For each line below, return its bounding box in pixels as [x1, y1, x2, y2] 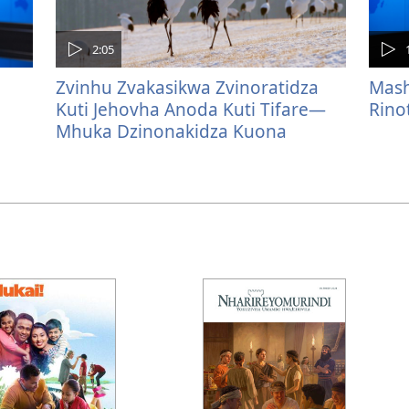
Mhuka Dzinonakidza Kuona [56, 119, 287, 144]
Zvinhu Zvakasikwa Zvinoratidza [56, 75, 319, 100]
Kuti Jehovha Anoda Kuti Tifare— [56, 97, 326, 122]
